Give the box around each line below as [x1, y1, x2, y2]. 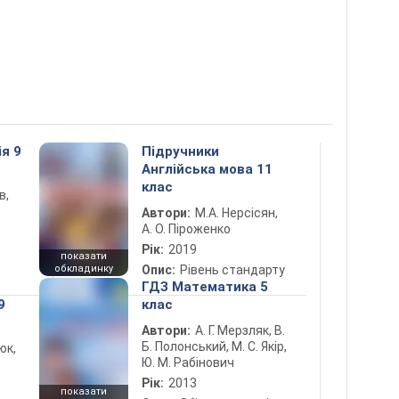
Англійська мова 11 [142, 160, 273, 177]
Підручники [142, 142, 219, 159]
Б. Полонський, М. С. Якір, [142, 338, 287, 354]
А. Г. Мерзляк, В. [195, 322, 285, 338]
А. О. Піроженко [142, 221, 231, 236]
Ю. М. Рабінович [142, 354, 234, 370]
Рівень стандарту [180, 262, 285, 277]
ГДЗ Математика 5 [142, 278, 268, 295]
